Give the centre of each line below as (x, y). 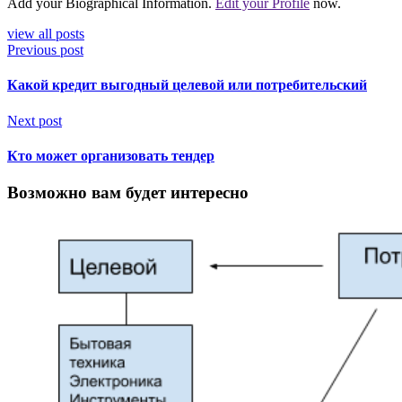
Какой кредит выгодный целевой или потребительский (187, 85)
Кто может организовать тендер (111, 155)
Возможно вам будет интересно (128, 193)
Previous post (45, 50)
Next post (35, 120)
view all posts (46, 34)
